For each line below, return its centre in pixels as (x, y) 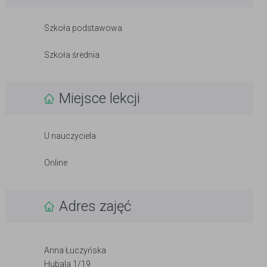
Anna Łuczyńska (75, 250)
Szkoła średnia (72, 55)
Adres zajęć (95, 206)
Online (56, 163)
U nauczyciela (70, 136)
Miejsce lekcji (100, 98)
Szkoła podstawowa (83, 28)
